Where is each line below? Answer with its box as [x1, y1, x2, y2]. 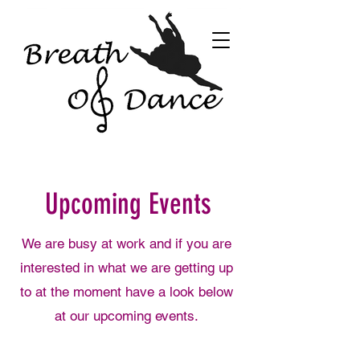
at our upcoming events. [55, 308, 198, 324]
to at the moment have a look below [20, 284, 233, 300]
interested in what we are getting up [20, 260, 233, 276]
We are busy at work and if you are [22, 235, 231, 252]
